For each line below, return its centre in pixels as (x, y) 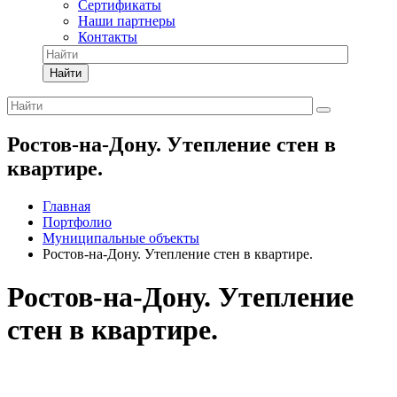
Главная (66, 206)
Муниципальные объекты (121, 237)
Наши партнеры (127, 21)
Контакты (108, 37)
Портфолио (77, 222)
